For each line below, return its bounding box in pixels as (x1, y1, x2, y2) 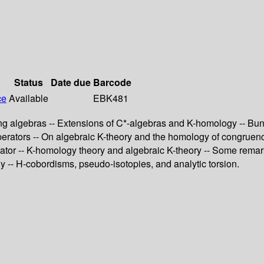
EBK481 (93, 91, 128, 105)
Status (14, 75, 43, 90)
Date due (51, 75, 91, 90)
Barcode (93, 75, 131, 90)
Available (9, 91, 48, 105)
